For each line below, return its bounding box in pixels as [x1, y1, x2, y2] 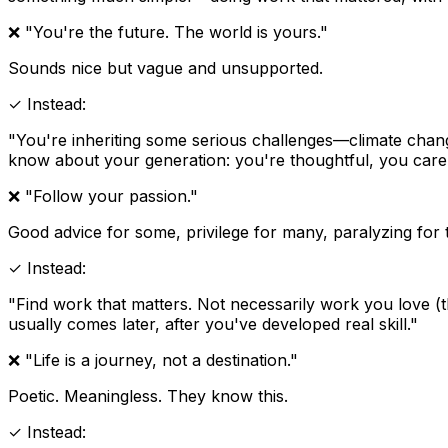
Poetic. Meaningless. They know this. [8, 385, 288, 406]
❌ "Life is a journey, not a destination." [8, 349, 298, 370]
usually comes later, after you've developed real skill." [8, 313, 418, 334]
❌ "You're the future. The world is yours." [8, 21, 328, 42]
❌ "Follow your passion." [8, 185, 198, 206]
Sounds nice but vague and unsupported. [8, 57, 323, 78]
